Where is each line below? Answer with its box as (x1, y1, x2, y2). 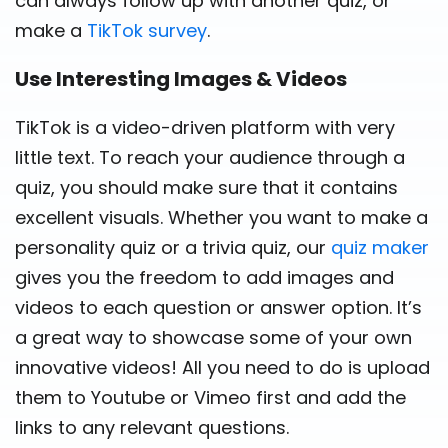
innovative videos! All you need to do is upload (15, 354, 430, 380)
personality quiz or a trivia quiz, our (15, 234, 331, 260)
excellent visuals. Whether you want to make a (15, 204, 428, 230)
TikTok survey (87, 17, 207, 43)
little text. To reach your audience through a (15, 144, 405, 170)
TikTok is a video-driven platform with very (15, 114, 395, 140)
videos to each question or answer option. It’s (15, 294, 422, 320)
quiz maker (331, 234, 429, 260)
